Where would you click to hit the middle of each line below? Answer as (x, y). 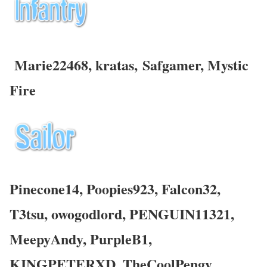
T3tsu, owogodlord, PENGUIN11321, (122, 214)
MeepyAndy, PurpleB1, (81, 239)
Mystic (226, 65)
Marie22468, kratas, (76, 65)
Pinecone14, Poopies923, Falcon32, (115, 189)
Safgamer (171, 65)
